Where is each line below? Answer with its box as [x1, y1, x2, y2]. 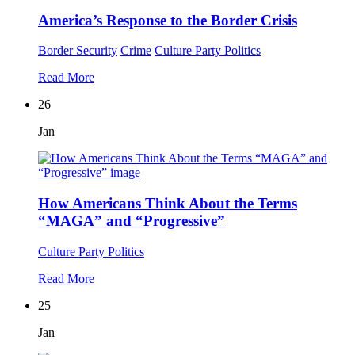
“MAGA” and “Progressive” [38, 212, 225, 229]
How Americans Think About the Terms [38, 195, 297, 212]
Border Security [38, 44, 117, 58]
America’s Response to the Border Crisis [38, 11, 297, 29]
